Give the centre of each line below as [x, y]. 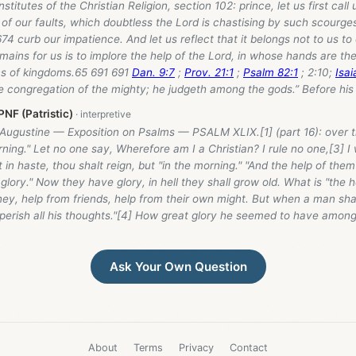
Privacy [196, 348]
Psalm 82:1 [271, 72]
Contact [249, 348]
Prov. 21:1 [209, 72]
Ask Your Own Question [178, 267]
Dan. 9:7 [153, 72]
